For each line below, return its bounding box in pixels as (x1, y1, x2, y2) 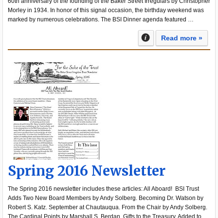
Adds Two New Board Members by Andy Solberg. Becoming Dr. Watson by (8, 195, 203, 201)
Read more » (161, 34, 202, 42)
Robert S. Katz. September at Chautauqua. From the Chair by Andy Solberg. (8, 204, 207, 211)
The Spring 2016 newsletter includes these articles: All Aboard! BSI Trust (8, 185, 199, 192)
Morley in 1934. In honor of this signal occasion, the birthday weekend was (8, 7, 204, 14)
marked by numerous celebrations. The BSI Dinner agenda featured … (8, 16, 194, 23)
